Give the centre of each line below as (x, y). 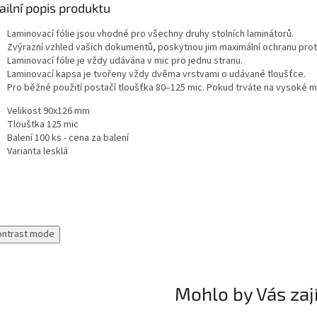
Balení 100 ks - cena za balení (68, 138)
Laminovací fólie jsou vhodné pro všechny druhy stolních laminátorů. (150, 34)
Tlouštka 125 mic (43, 125)
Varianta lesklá (38, 152)
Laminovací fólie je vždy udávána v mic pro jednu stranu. (125, 61)
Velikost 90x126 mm (48, 111)
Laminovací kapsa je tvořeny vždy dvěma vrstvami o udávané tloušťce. (158, 75)
